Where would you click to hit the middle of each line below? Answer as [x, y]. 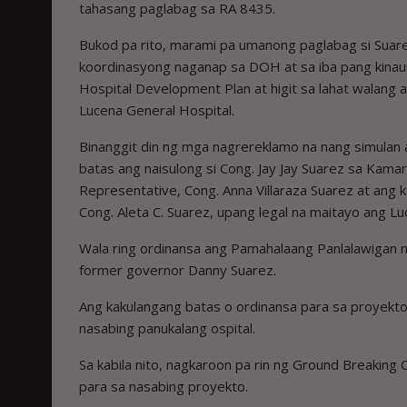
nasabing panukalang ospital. [167, 328]
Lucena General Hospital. [157, 109]
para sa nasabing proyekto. [164, 386]
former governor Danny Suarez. [178, 269]
